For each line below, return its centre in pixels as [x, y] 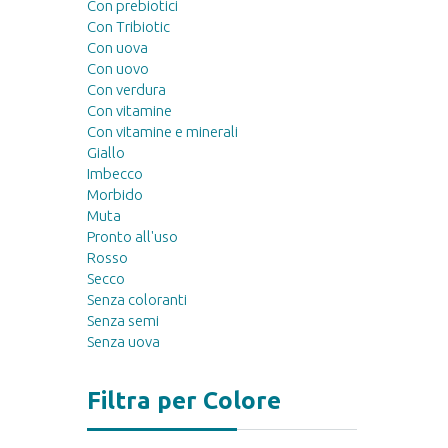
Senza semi [123, 321]
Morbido [115, 195]
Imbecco [115, 174]
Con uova [117, 48]
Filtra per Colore [184, 401]
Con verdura [126, 90]
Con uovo [118, 69]
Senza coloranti [137, 300]
